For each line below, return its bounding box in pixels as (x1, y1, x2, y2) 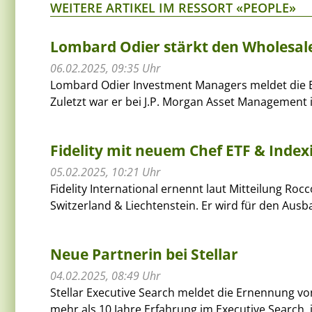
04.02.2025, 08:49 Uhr (50, 267, 160, 283)
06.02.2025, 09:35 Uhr (50, 60, 160, 76)
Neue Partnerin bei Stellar (50, 244, 238, 264)
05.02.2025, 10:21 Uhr (50, 164, 160, 180)
